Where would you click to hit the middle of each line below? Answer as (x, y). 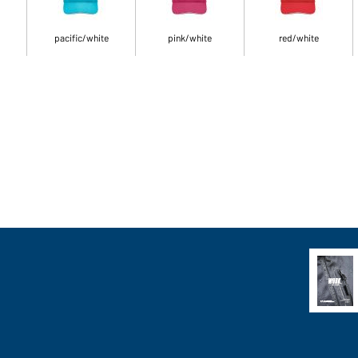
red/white (298, 38)
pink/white (190, 38)
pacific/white (81, 38)
